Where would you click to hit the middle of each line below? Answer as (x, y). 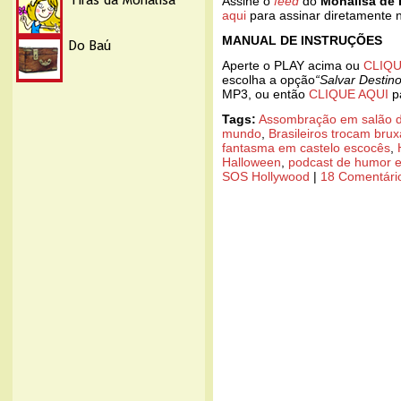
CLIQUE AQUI (349, 94)
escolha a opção (269, 79)
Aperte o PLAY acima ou (293, 65)
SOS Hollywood (266, 176)
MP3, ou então (265, 94)
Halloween (252, 162)
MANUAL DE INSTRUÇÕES (302, 40)
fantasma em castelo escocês (306, 147)
